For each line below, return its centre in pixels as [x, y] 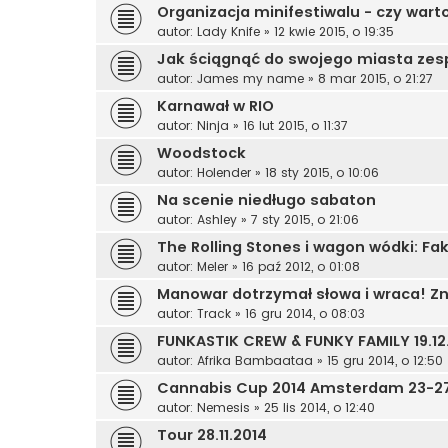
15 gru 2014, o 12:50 [385, 361]
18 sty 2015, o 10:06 [322, 173]
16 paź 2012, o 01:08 [301, 267]
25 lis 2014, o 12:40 [319, 408]
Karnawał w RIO [215, 106]
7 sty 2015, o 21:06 [305, 220]
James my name [250, 79]
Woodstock [201, 153]
